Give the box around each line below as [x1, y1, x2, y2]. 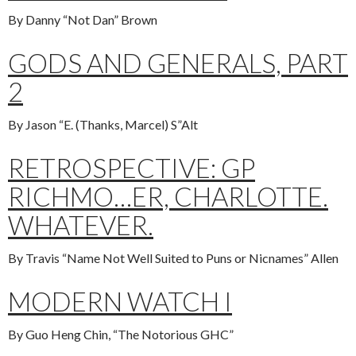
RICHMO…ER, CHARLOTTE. [8, 180, 328, 212]
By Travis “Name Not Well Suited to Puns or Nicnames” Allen [8, 250, 339, 265]
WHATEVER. [8, 209, 153, 241]
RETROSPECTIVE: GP [8, 152, 255, 184]
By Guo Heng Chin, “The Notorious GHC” [8, 327, 234, 342]
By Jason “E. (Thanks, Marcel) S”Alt [8, 117, 198, 132]
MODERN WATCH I [8, 285, 232, 317]
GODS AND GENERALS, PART [8, 47, 348, 79]
